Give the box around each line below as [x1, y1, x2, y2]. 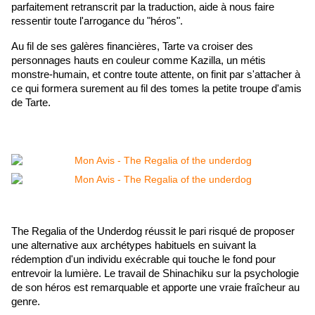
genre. [11, 296, 43, 308]
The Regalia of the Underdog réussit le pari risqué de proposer [11, 226, 295, 238]
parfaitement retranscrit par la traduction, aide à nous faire [11, 1, 274, 13]
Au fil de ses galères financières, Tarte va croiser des [11, 41, 253, 53]
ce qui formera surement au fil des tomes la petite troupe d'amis [11, 83, 302, 95]
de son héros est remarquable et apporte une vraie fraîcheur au [11, 282, 300, 294]
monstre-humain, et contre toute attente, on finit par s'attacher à [11, 69, 300, 81]
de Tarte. [11, 97, 53, 109]
